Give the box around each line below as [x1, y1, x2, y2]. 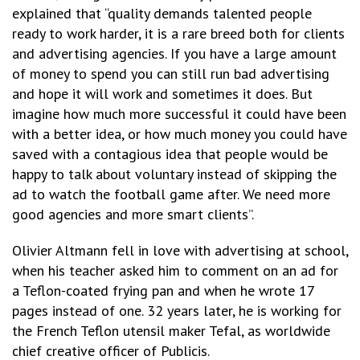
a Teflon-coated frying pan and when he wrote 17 [12, 281, 314, 300]
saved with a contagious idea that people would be [12, 145, 328, 163]
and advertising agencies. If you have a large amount [12, 44, 337, 63]
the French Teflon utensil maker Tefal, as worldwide [12, 321, 330, 340]
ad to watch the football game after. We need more [12, 185, 330, 203]
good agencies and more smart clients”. [12, 205, 254, 223]
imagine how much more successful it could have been [12, 104, 346, 123]
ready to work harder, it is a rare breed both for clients [12, 24, 345, 43]
